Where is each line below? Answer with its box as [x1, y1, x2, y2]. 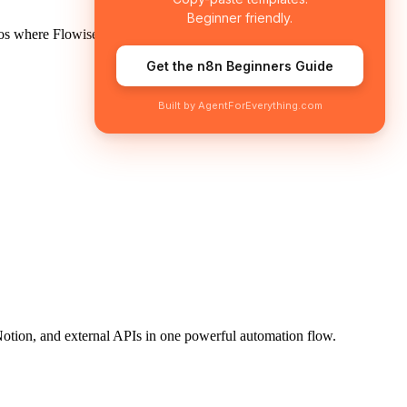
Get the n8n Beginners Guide [146, 57, 333, 74]
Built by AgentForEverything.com [157, 98, 323, 112]
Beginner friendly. [187, 9, 293, 25]
